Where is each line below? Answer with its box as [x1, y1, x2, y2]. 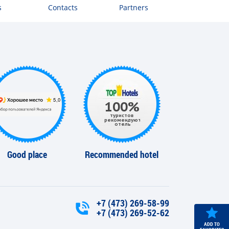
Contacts [48, 3, 78, 13]
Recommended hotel [85, 148, 159, 161]
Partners [119, 3, 149, 13]
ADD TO [203, 220, 220, 227]
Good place [7, 148, 48, 161]
